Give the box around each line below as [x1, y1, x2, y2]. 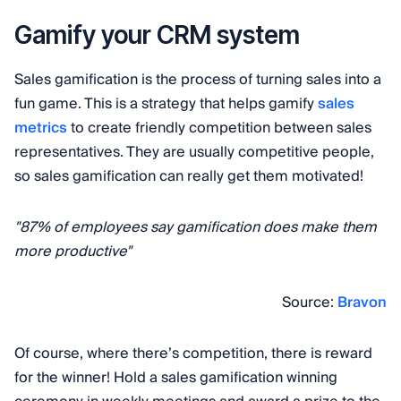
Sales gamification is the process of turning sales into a [14, 66, 381, 92]
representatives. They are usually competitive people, [14, 139, 374, 165]
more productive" [14, 238, 132, 264]
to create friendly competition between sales [67, 115, 371, 141]
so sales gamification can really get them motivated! [14, 163, 363, 189]
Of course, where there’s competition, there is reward [14, 340, 372, 366]
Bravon [337, 289, 387, 315]
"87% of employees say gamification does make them [14, 214, 377, 240]
